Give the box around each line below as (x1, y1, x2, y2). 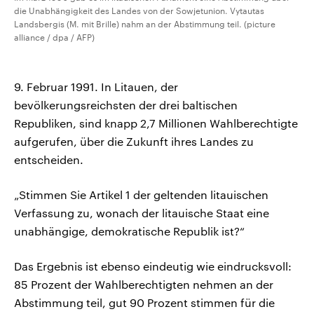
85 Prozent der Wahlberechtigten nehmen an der (14, 278, 273, 292)
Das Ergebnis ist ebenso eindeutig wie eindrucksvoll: (14, 259, 292, 273)
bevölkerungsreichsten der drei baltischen (14, 98, 238, 112)
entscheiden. (14, 153, 83, 167)
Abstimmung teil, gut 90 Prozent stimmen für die (14, 296, 275, 310)
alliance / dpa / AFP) (14, 32, 95, 43)
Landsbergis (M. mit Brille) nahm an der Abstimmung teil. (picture (14, 19, 275, 29)
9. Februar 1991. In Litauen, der (14, 80, 178, 94)
